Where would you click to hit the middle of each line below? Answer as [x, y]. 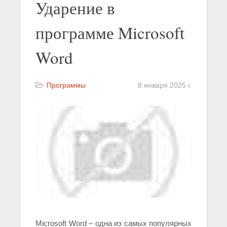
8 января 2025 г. [165, 85]
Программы [66, 85]
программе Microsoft [110, 32]
